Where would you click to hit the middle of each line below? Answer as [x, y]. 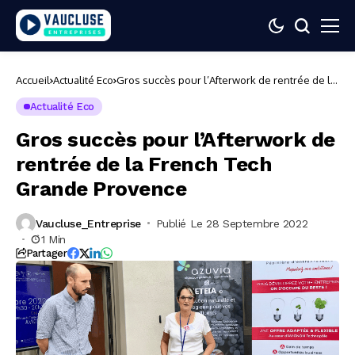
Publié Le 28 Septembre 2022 [232, 223]
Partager [46, 253]
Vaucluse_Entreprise [89, 223]
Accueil [33, 80]
